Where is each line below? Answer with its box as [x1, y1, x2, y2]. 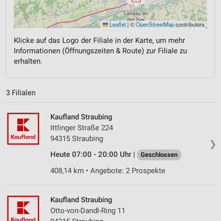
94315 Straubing [50, 134, 103, 144]
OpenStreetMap [136, 20, 174, 28]
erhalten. [14, 56, 42, 66]
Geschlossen [141, 151, 178, 159]
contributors [174, 20, 205, 28]
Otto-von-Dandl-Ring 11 [50, 206, 125, 216]
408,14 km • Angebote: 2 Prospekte [50, 166, 165, 176]
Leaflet [108, 20, 126, 28]
